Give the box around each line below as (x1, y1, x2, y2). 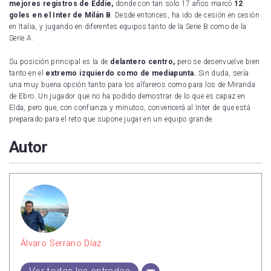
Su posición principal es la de (9, 57, 111, 67)
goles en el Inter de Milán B (9, 11, 111, 20)
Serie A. (9, 34, 34, 43)
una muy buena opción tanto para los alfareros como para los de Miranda (9, 80, 256, 90)
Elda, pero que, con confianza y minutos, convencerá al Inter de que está (9, 103, 250, 113)
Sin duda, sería (196, 69, 249, 78)
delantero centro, (110, 57, 175, 67)
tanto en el (9, 69, 46, 78)
